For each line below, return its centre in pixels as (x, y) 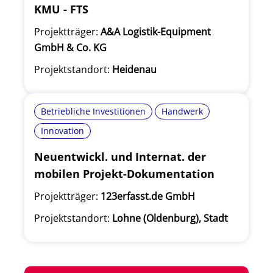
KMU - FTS (61, 9)
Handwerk (182, 111)
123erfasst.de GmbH (148, 196)
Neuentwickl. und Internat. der (120, 157)
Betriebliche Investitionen (93, 111)
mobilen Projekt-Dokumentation (124, 174)
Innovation (62, 131)
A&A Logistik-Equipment (156, 32)
